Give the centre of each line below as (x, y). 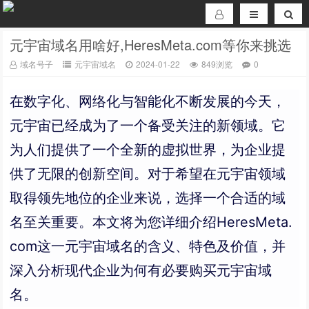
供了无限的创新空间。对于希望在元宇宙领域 (148, 174)
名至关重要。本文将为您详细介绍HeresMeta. (151, 222)
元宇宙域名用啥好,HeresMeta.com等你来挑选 (151, 44)
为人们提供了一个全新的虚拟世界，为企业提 (148, 150)
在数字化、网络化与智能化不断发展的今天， (148, 101)
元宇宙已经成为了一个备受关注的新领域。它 (148, 126)
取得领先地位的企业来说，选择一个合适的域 (148, 198)
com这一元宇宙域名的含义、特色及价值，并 (148, 246)
